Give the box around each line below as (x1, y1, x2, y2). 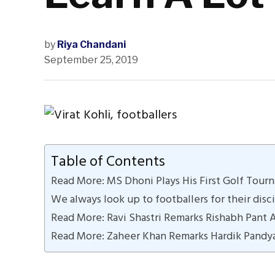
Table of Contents (51, 149, 165, 174)
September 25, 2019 (44, 54, 138, 66)
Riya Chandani (57, 39, 126, 51)
